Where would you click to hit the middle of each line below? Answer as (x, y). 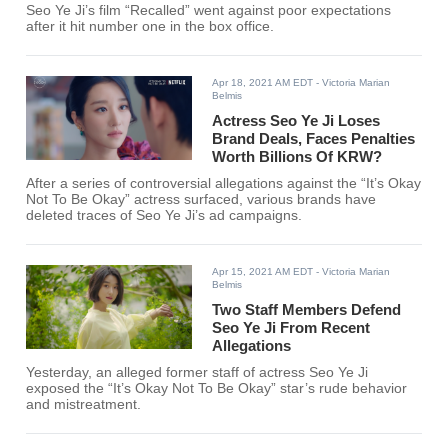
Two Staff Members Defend (307, 310)
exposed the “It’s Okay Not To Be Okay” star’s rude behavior (217, 389)
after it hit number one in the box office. (150, 27)
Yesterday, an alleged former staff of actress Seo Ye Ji (197, 373)
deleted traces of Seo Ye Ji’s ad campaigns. (164, 216)
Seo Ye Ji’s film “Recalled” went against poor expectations (209, 11)
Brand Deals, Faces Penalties (314, 139)
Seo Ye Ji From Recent (291, 328)
